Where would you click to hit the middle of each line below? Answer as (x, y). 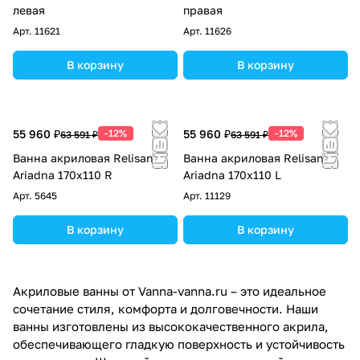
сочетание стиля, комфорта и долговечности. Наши (166, 308)
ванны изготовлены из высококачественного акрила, (171, 326)
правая (203, 10)
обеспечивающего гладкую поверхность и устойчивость (179, 344)
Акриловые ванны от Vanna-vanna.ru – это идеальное (170, 290)
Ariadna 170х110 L (232, 174)
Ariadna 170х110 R (63, 174)
